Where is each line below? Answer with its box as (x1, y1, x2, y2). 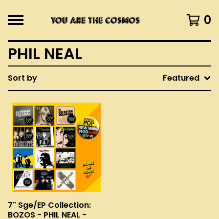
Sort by (8, 72, 37, 84)
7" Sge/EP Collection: (8, 199, 91, 211)
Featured (163, 72, 199, 84)
